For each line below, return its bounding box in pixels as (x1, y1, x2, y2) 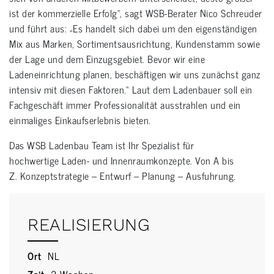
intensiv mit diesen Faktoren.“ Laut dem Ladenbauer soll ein (9, 81, 253, 98)
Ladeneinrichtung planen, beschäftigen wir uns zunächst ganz (9, 66, 261, 83)
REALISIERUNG (28, 215, 150, 235)
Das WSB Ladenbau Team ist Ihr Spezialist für (9, 137, 194, 154)
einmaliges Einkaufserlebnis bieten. (9, 112, 151, 128)
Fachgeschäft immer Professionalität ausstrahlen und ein (9, 97, 241, 113)
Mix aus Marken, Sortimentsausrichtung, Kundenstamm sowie (9, 35, 260, 52)
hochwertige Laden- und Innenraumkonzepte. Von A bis (9, 152, 234, 169)
